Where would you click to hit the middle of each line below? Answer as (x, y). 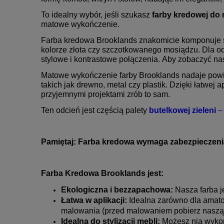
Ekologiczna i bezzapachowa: (117, 189)
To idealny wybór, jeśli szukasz (96, 14)
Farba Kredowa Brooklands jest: (102, 173)
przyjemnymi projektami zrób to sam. (105, 94)
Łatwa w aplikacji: (94, 200)
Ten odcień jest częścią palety (95, 110)
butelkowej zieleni (182, 110)
